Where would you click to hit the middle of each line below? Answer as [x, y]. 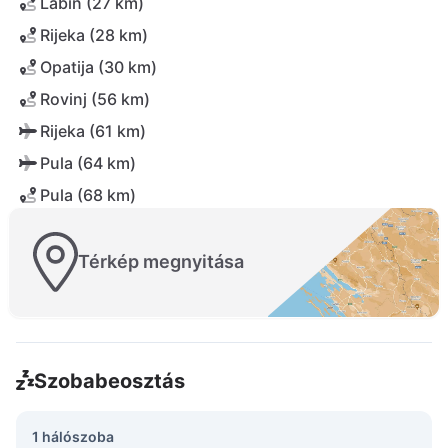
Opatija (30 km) [98, 67]
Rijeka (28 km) [94, 35]
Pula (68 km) [88, 195]
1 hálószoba [73, 436]
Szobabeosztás [109, 380]
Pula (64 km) [88, 163]
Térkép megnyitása [161, 262]
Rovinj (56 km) [95, 99]
